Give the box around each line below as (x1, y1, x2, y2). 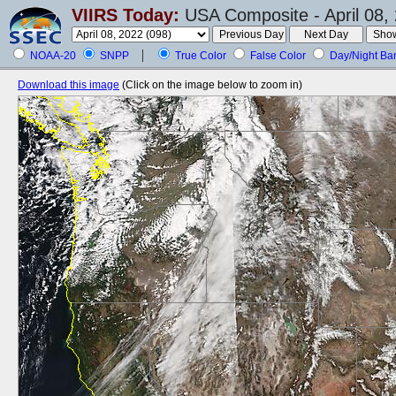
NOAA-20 (30, 49, 76, 62)
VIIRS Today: (72, 5, 179, 25)
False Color (250, 49, 306, 62)
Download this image (18, 79, 119, 91)
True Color (175, 49, 226, 62)
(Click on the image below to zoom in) (122, 79, 302, 91)
